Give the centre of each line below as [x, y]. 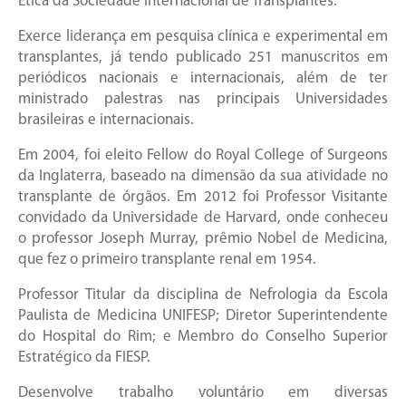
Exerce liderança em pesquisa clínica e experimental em [203, 37]
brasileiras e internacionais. [106, 121]
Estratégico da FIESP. [84, 358]
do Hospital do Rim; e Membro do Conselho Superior [203, 337]
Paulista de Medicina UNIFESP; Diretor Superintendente [203, 316]
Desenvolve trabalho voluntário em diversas [203, 393]
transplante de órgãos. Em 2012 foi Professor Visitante [203, 198]
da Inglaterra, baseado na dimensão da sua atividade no [203, 177]
